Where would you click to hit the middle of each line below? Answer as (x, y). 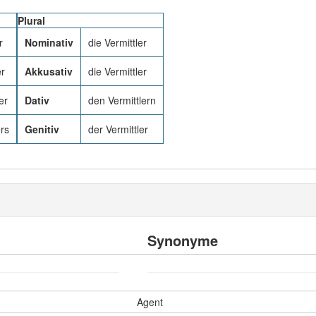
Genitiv (42, 129)
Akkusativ (49, 71)
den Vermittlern (122, 100)
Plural (31, 20)
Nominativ (49, 42)
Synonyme (183, 240)
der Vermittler (118, 129)
